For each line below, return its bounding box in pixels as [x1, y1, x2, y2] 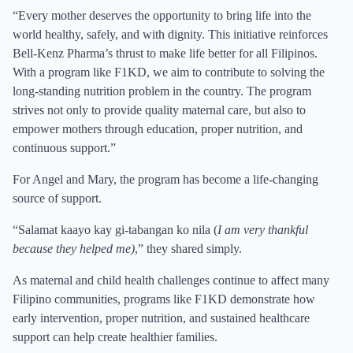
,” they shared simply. [135, 242, 242, 255]
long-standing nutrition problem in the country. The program [13, 84, 311, 98]
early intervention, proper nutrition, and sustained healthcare [13, 311, 310, 325]
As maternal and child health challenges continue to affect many [13, 273, 329, 287]
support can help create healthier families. [13, 330, 217, 344]
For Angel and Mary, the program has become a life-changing [13, 173, 318, 186]
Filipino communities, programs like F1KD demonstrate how [13, 292, 315, 306]
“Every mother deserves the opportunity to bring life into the [13, 9, 311, 22]
